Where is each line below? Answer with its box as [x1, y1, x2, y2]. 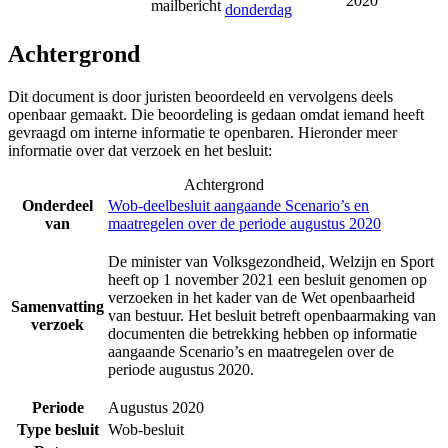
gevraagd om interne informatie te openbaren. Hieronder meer [8, 124, 397, 142]
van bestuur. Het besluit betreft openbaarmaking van [108, 307, 436, 325]
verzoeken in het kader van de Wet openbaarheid [108, 289, 415, 307]
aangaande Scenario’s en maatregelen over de [108, 343, 394, 361]
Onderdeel [22, 197, 93, 215]
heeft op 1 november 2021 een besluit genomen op [108, 271, 427, 289]
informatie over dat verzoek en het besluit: [8, 142, 272, 160]
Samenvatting [11, 298, 104, 316]
